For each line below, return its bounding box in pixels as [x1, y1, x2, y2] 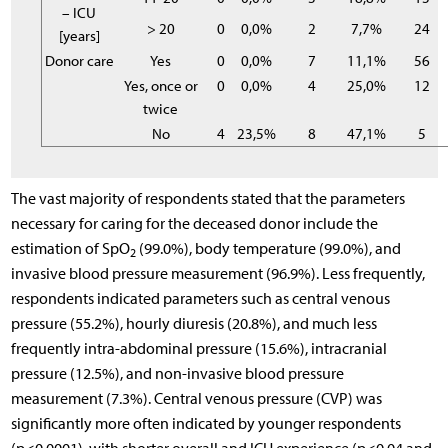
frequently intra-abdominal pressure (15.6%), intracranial [10, 339, 387, 359]
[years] [58, 26, 100, 46]
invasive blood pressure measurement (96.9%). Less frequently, [10, 264, 425, 284]
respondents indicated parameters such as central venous [10, 289, 390, 309]
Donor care [44, 51, 114, 71]
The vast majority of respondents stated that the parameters [10, 189, 405, 209]
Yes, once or [123, 76, 198, 96]
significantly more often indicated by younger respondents [10, 414, 401, 434]
